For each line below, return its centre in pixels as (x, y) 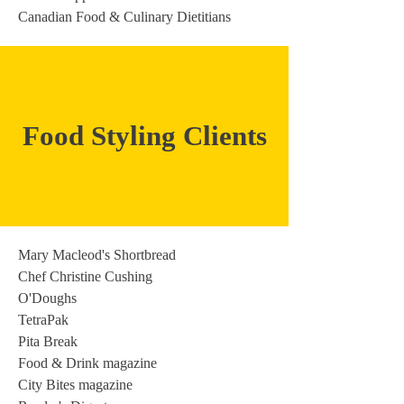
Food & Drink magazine (87, 363)
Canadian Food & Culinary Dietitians (124, 17)
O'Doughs (47, 298)
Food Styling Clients (144, 136)
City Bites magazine (75, 385)
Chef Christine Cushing (85, 276)
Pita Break (48, 341)
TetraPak (43, 320)
